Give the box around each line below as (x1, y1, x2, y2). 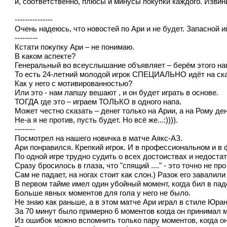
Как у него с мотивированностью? (15, 79, 133, 88)
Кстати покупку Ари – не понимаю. (15, 43, 135, 51)
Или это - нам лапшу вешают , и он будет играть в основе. (15, 88, 219, 97)
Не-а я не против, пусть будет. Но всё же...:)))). (15, 116, 178, 124)
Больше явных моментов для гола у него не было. (15, 188, 191, 197)
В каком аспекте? (15, 52, 76, 60)
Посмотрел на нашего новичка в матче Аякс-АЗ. (15, 134, 183, 142)
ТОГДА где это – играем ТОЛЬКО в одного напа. (15, 97, 182, 106)
